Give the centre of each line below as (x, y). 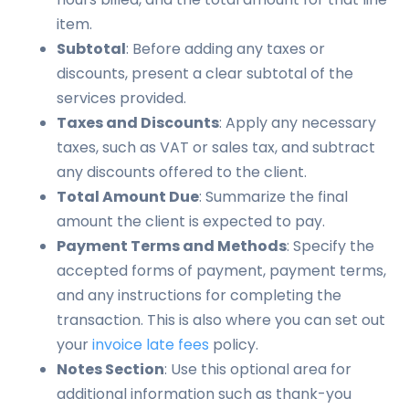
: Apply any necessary (298, 123)
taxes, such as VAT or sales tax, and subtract (216, 147)
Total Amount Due (128, 197)
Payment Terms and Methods (172, 246)
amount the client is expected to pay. (191, 221)
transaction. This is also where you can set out (221, 320)
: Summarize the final (274, 197)
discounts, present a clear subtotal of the (205, 73)
